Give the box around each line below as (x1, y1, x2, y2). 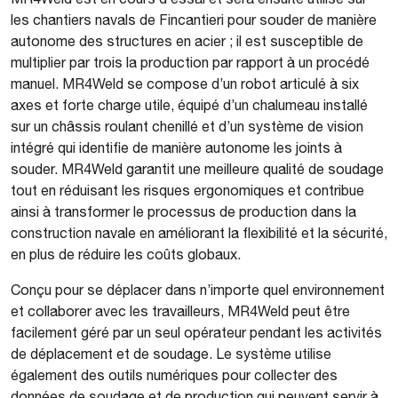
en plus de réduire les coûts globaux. (11, 245, 241, 262)
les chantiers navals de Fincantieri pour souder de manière (11, 11, 377, 28)
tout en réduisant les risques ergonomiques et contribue (11, 181, 364, 198)
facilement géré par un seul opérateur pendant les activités (11, 323, 382, 340)
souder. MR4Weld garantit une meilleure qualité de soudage (11, 160, 384, 177)
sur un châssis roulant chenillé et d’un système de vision (11, 117, 363, 134)
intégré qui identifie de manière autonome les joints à (11, 139, 342, 155)
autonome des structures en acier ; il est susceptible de (11, 32, 363, 49)
